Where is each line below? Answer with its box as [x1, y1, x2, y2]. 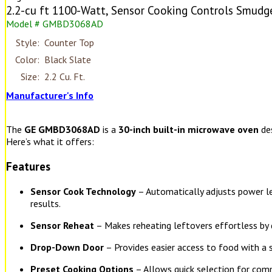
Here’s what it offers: [6, 135, 94, 148]
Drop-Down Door [30, 240, 104, 253]
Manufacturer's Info [6, 89, 93, 102]
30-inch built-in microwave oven [118, 123, 259, 136]
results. [30, 197, 61, 209]
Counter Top [44, 36, 94, 49]
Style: [16, 36, 39, 49]
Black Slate [44, 53, 91, 66]
